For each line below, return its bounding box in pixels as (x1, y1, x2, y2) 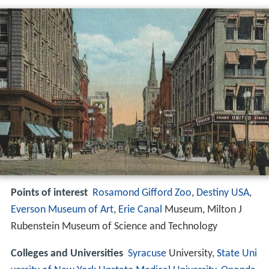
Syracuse (128, 247, 166, 259)
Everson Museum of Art (11, 204, 113, 216)
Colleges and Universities (11, 247, 123, 259)
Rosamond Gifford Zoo (92, 187, 192, 199)
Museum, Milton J (162, 204, 242, 216)
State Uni (217, 247, 257, 259)
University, (166, 247, 217, 259)
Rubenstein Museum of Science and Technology (11, 221, 217, 233)
